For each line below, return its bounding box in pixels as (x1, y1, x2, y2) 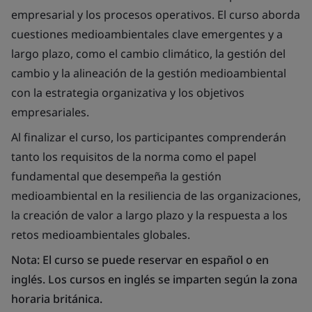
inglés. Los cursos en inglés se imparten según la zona (11, 272, 297, 287)
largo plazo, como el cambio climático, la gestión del (11, 46, 286, 61)
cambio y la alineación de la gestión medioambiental (11, 65, 286, 81)
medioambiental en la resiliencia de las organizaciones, (11, 188, 301, 203)
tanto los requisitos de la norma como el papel (11, 149, 256, 164)
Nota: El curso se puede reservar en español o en (11, 252, 269, 267)
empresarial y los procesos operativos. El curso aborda (11, 7, 300, 22)
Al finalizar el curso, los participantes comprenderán (11, 130, 286, 145)
